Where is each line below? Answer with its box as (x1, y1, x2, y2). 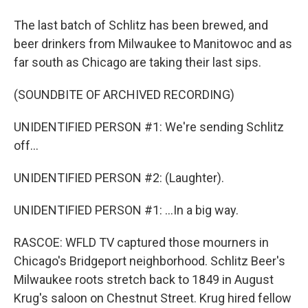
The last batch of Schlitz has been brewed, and (14, 18, 268, 32)
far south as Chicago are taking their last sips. (14, 55, 261, 69)
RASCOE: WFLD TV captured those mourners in (14, 235, 269, 250)
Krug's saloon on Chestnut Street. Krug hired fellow (14, 291, 291, 305)
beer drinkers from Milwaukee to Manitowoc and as (14, 36, 292, 51)
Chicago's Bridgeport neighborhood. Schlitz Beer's (14, 254, 285, 268)
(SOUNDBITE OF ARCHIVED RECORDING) (14, 87, 234, 102)
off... (14, 138, 38, 153)
